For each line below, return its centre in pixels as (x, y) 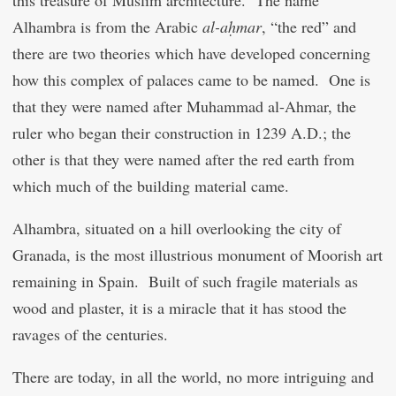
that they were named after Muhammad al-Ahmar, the (184, 106)
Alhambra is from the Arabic (107, 27)
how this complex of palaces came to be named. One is (191, 80)
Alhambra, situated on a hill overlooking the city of (177, 228)
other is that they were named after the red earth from (183, 159)
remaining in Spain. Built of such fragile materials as (185, 281)
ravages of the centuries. (95, 334)
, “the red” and (309, 27)
